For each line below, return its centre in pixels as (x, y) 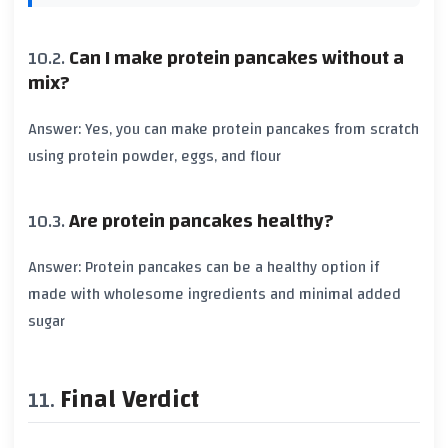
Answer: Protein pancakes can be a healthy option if (203, 266)
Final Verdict (129, 399)
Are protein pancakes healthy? (201, 221)
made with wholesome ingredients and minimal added (214, 293)
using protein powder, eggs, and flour (154, 156)
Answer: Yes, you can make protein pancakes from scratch (223, 129)
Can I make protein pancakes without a (236, 58)
